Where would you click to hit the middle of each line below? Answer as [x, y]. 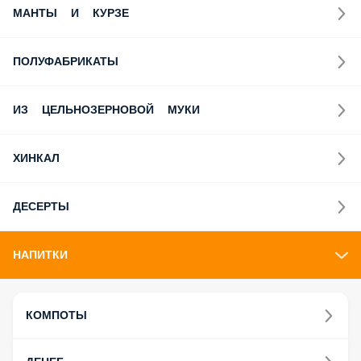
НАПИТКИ [42, 255]
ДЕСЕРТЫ [39, 207]
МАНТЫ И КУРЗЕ [61, 13]
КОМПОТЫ [56, 315]
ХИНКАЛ [37, 158]
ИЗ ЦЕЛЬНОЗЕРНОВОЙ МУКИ [98, 110]
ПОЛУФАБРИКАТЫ [66, 62]
